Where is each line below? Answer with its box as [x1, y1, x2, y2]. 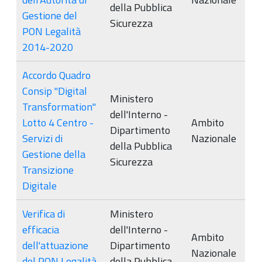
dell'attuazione [22, 237, 88, 253]
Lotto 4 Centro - [22, 115, 94, 130]
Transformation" [22, 99, 96, 115]
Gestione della [22, 146, 85, 162]
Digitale [22, 178, 57, 194]
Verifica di [22, 206, 65, 222]
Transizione [22, 162, 74, 178]
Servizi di [22, 130, 63, 146]
